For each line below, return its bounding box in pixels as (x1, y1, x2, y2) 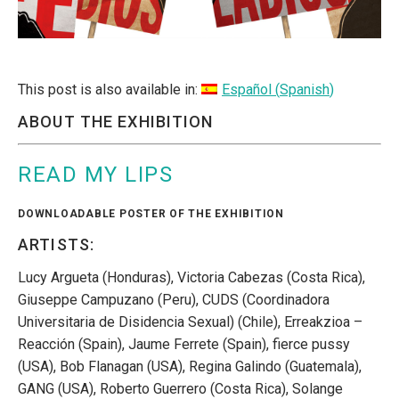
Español (222, 80, 272, 98)
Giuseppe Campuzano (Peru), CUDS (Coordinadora (18, 290, 330, 308)
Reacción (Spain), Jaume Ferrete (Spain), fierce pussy (18, 335, 350, 353)
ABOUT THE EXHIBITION (18, 111, 214, 131)
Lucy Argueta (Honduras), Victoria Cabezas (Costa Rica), (18, 268, 365, 286)
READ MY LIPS (18, 161, 173, 187)
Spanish (280, 80, 330, 98)
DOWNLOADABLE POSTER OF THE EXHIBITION (18, 207, 284, 220)
